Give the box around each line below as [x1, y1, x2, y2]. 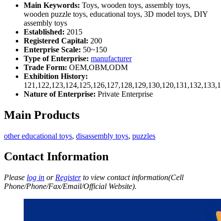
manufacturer [91, 54, 132, 63]
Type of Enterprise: [24, 54, 89, 63]
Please [4, 173, 27, 182]
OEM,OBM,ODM [67, 63, 128, 72]
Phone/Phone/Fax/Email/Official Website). [4, 182, 137, 191]
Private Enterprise [96, 89, 153, 98]
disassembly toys [76, 131, 128, 140]
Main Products [4, 108, 79, 121]
